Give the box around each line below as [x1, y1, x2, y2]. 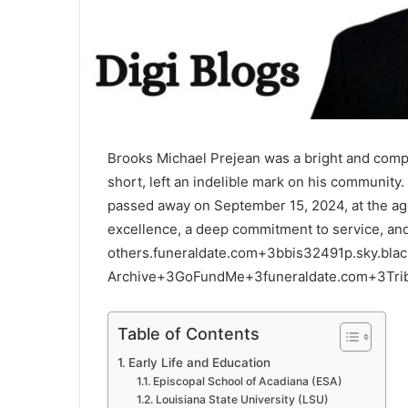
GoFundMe [175, 268, 245, 286]
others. [107, 244, 153, 262]
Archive [107, 268, 157, 286]
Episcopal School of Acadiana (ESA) [152, 374, 342, 389]
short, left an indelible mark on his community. [107, 173, 404, 191]
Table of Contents [117, 324, 260, 344]
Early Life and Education [127, 355, 270, 371]
